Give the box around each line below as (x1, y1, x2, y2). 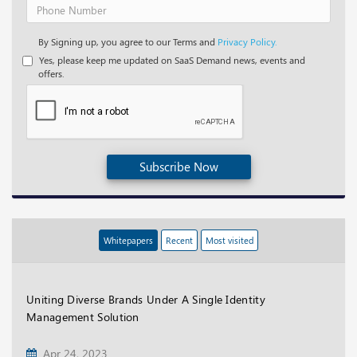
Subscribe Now (139, 159, 218, 175)
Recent (166, 234, 193, 247)
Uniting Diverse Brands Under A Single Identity (26, 292, 265, 308)
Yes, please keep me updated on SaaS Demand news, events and (37, 53, 305, 67)
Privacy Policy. (218, 35, 277, 49)
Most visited (206, 234, 253, 247)
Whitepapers (104, 234, 153, 247)
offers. (38, 67, 65, 80)
